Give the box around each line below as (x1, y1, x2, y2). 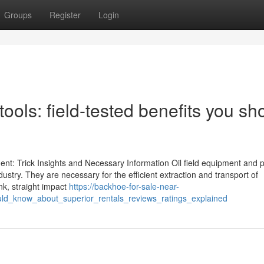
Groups (4, 9, 32, 21)
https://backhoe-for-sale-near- (69, 180, 179, 192)
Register (49, 9, 81, 21)
